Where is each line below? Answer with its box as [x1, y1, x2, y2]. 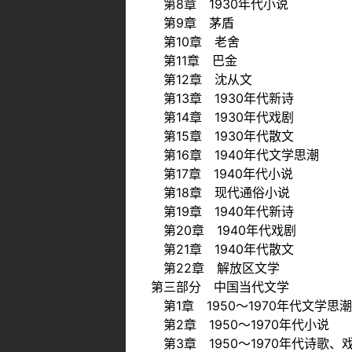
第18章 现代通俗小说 [151, 184, 290, 200]
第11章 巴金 [151, 52, 237, 68]
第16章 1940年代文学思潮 [151, 146, 319, 163]
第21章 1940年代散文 [151, 240, 294, 257]
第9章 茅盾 [151, 14, 234, 31]
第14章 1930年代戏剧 [151, 108, 294, 125]
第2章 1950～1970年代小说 [151, 316, 329, 332]
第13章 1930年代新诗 [151, 90, 294, 106]
